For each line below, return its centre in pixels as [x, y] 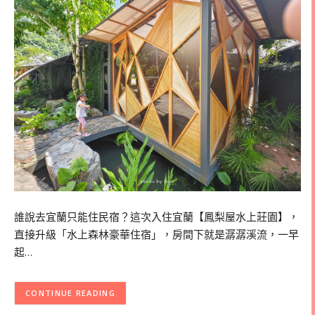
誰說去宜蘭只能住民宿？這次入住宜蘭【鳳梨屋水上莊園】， [156, 216]
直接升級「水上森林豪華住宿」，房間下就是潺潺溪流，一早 [156, 234]
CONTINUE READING [70, 293]
